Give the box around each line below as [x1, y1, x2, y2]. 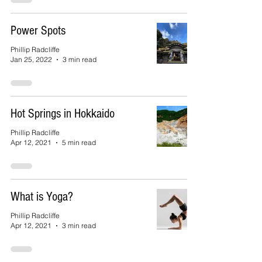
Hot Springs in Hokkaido [11, 106, 115, 121]
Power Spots [11, 23, 65, 38]
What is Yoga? [11, 189, 73, 204]
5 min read [62, 138, 96, 147]
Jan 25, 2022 [11, 55, 52, 64]
